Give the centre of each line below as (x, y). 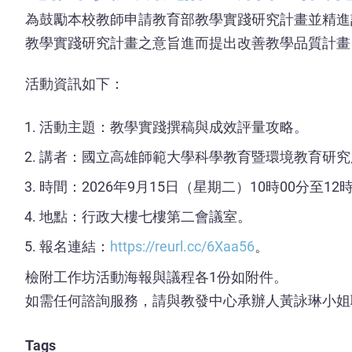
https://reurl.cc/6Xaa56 (182, 247)
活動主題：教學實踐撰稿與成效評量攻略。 (174, 127)
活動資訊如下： (75, 83)
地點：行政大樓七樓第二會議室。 (147, 217)
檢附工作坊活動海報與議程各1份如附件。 (156, 277)
